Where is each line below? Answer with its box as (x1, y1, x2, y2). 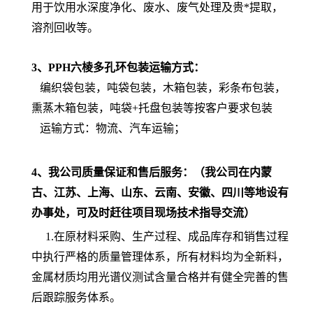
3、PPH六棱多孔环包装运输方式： (31, 61, 205, 73)
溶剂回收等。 (31, 21, 99, 34)
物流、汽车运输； (96, 122, 185, 134)
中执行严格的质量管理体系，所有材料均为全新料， (31, 250, 289, 263)
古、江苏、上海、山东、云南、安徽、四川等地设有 (31, 186, 289, 198)
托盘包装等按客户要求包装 (138, 101, 272, 114)
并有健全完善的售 (199, 270, 289, 283)
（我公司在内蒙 (194, 166, 272, 178)
